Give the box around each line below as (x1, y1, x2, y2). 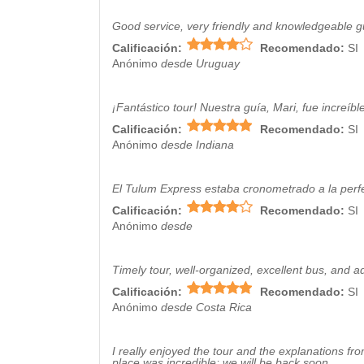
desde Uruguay (161, 57, 240, 70)
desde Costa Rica (161, 301, 252, 314)
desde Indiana (161, 138, 234, 151)
